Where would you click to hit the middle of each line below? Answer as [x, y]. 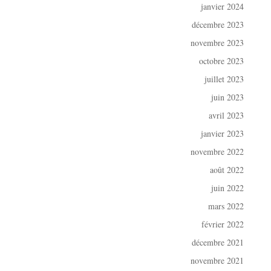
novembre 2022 [217, 152]
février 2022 [223, 224]
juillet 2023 [224, 79]
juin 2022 [228, 188]
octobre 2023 [222, 61]
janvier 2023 [223, 134]
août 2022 [227, 170]
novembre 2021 [217, 261]
